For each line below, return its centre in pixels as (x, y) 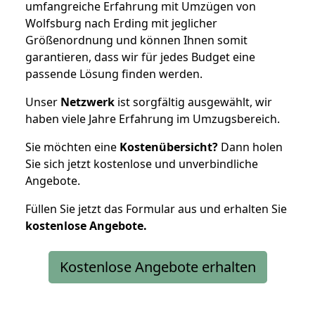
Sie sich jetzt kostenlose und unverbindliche (142, 163)
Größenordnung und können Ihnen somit (136, 40)
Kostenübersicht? (169, 147)
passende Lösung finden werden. (114, 73)
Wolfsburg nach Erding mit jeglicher (121, 23)
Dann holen (250, 147)
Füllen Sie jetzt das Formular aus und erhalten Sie (156, 208)
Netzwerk (88, 102)
